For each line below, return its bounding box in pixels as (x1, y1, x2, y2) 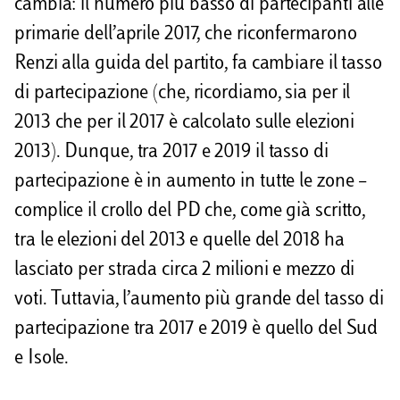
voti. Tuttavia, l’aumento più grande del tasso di (14, 290, 385, 311)
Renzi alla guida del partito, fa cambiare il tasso (14, 54, 382, 75)
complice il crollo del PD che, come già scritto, (14, 202, 366, 222)
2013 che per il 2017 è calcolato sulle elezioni (14, 113, 355, 134)
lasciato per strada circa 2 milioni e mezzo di (14, 261, 355, 281)
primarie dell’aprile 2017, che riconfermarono (14, 25, 357, 46)
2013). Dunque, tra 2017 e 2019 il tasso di (14, 143, 329, 163)
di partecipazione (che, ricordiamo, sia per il (14, 84, 351, 104)
